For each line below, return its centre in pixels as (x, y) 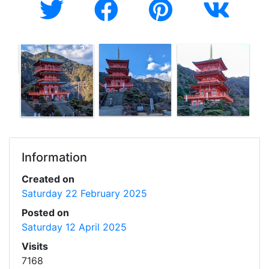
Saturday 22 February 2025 (84, 193)
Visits (35, 246)
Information (54, 157)
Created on (48, 179)
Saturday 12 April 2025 (74, 227)
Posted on (45, 213)
